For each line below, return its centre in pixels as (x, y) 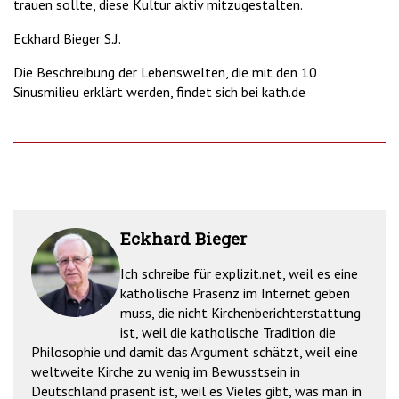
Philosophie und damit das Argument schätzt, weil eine (195, 351)
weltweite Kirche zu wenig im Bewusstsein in (166, 371)
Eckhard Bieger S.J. (67, 38)
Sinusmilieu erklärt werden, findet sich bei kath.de (159, 91)
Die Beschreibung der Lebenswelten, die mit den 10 (165, 72)
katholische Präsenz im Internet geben (235, 293)
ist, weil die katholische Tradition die (228, 332)
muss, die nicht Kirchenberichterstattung (240, 312)
